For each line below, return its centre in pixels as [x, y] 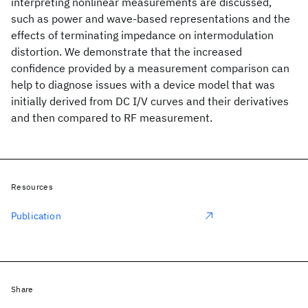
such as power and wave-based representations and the [151, 19]
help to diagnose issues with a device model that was [143, 85]
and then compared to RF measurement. [112, 118]
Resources [32, 187]
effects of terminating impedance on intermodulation [142, 35]
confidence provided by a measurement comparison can [150, 68]
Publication [36, 216]
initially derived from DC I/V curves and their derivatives [150, 101]
